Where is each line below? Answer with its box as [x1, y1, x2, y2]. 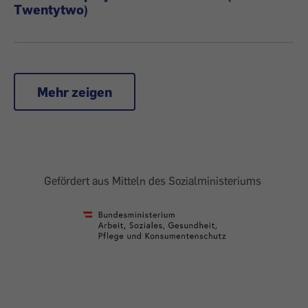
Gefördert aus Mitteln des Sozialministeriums [44, 174, 264, 188]
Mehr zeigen [37, 84, 112, 100]
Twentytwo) [14, 1, 88, 17]
